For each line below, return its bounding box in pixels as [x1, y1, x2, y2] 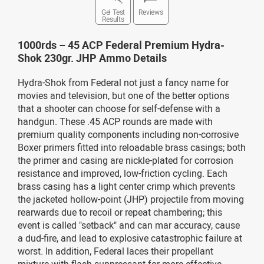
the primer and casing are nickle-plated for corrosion [18, 153, 233, 167]
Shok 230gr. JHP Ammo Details [18, 50, 167, 65]
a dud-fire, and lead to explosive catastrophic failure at [18, 231, 242, 245]
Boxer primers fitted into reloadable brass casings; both [18, 140, 246, 154]
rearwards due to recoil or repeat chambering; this [18, 205, 222, 219]
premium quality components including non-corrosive [18, 127, 239, 141]
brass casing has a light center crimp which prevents [18, 179, 235, 193]
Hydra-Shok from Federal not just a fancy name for [18, 75, 229, 89]
